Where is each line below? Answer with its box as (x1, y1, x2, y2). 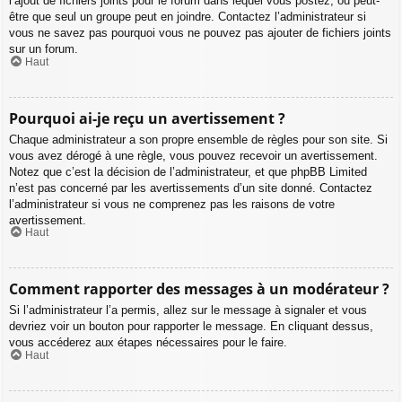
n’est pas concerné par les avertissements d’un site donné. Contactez (9, 180, 372, 195)
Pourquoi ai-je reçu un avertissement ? (9, 108, 285, 128)
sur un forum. (9, 42, 78, 57)
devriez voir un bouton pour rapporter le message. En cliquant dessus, (9, 319, 373, 334)
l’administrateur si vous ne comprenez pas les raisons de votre (9, 197, 335, 211)
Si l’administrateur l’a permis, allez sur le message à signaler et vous (9, 303, 367, 318)
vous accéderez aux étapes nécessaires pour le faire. (9, 336, 287, 350)
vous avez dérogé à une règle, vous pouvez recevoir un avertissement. (9, 148, 378, 162)
